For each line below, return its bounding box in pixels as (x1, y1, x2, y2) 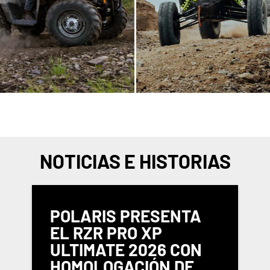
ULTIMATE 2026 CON (50, 239, 202, 260)
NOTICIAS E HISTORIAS (39, 149, 231, 172)
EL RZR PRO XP (50, 222, 163, 243)
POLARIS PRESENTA (50, 206, 202, 227)
